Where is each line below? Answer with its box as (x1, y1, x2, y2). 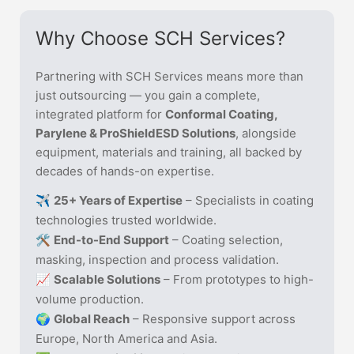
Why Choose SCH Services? (36, 27, 285, 51)
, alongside (235, 126, 296, 141)
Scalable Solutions (54, 272, 160, 288)
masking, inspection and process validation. (36, 252, 279, 268)
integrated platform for (36, 107, 165, 122)
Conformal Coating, (165, 107, 277, 122)
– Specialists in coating (183, 193, 314, 209)
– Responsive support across (130, 311, 296, 327)
